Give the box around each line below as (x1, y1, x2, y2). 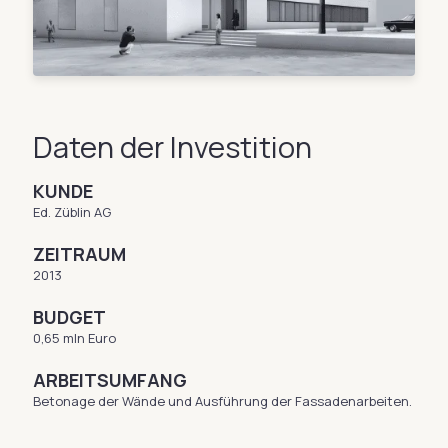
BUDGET (33, 304, 106, 329)
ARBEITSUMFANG (33, 367, 187, 392)
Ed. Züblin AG (33, 202, 111, 221)
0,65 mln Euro (33, 328, 116, 347)
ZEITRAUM (33, 241, 126, 266)
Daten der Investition (33, 126, 312, 167)
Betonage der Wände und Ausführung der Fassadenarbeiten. (33, 391, 412, 410)
